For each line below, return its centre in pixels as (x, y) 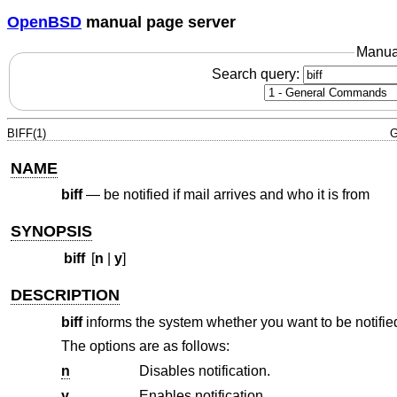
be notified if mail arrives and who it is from (236, 195)
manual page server (159, 22)
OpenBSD (44, 22)
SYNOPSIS (52, 231)
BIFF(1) (27, 133)
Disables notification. (204, 370)
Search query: (257, 74)
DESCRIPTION (66, 296)
